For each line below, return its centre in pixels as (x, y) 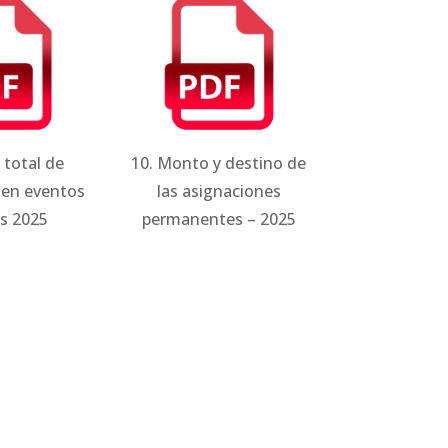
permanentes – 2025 (218, 219)
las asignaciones (218, 191)
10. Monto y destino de (219, 163)
